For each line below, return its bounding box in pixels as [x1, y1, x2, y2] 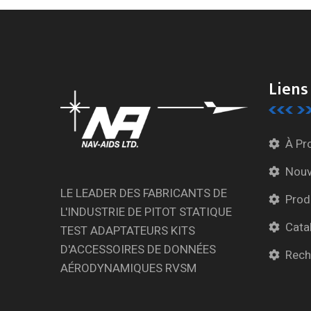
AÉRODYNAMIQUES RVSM [60, 260, 196, 278]
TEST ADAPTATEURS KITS [60, 222, 195, 240]
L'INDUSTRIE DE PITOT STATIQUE [60, 203, 232, 221]
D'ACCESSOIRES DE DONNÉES [60, 241, 216, 259]
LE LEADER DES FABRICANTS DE [60, 185, 227, 203]
